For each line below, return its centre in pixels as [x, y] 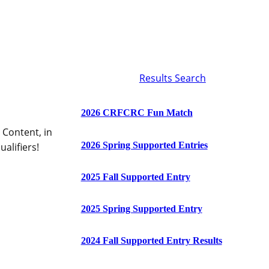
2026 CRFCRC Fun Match [137, 113]
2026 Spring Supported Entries [144, 145]
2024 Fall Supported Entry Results [151, 241]
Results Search [172, 78]
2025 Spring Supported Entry [141, 209]
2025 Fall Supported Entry [135, 177]
